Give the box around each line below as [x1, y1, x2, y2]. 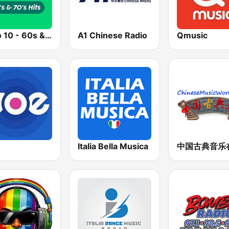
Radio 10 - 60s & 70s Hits [45, 30, 52, 40]
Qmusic [176, 30, 208, 40]
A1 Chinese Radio [78, 30, 148, 40]
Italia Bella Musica [78, 141, 149, 151]
